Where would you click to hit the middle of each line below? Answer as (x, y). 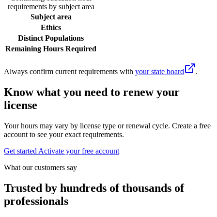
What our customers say (40, 167)
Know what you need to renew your (92, 92)
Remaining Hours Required (51, 49)
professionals (36, 201)
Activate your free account (79, 151)
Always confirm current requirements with (69, 72)
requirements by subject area (51, 7)
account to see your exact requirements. (64, 134)
